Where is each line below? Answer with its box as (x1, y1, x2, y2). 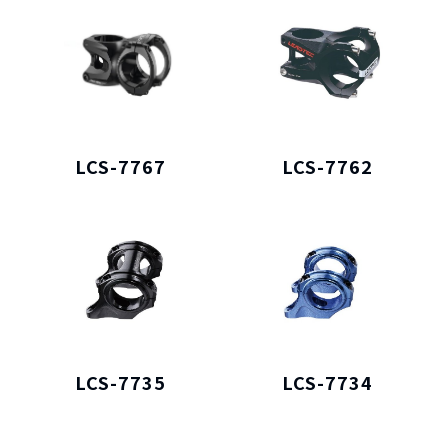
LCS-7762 (281, 153, 373, 180)
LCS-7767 (75, 153, 167, 180)
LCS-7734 (281, 368, 373, 395)
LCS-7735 (75, 368, 167, 395)
